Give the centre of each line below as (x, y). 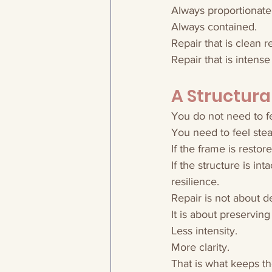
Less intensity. (204, 231)
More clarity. (200, 247)
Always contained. (214, 27)
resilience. (195, 182)
